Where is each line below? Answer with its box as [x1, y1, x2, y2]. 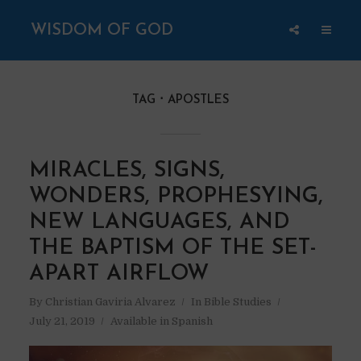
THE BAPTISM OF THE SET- [28, 238, 317, 259]
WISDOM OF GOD [31, 22, 174, 39]
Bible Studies [203, 296, 272, 308]
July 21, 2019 [28, 315, 95, 327]
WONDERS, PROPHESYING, [28, 186, 323, 208]
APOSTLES [168, 94, 229, 106]
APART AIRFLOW [28, 263, 209, 285]
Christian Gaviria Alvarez [44, 296, 176, 308]
